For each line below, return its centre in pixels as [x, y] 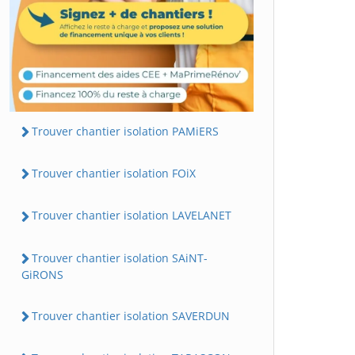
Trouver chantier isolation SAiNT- [120, 258]
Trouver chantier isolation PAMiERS [125, 131]
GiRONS [42, 274]
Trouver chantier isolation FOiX [114, 174]
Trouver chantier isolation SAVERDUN [131, 315]
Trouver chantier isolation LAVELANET [132, 216]
